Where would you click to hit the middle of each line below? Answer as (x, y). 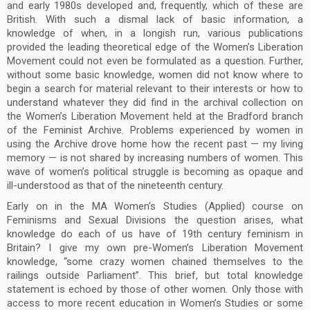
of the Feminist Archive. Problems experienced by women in (155, 130)
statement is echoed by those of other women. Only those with (155, 289)
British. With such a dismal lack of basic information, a (155, 19)
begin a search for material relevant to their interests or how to (155, 89)
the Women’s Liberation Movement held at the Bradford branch (155, 116)
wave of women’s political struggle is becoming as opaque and (155, 172)
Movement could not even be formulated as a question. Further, (155, 61)
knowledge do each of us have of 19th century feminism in (155, 234)
